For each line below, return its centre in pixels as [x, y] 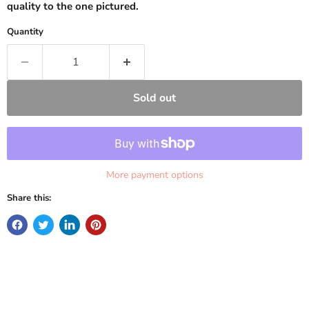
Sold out [154, 98]
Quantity [25, 32]
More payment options [154, 175]
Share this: [29, 198]
